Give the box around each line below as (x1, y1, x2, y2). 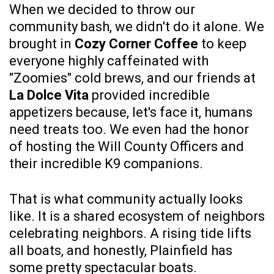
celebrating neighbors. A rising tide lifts (9, 226, 251, 242)
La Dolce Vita (9, 87, 89, 103)
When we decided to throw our (9, 2, 195, 18)
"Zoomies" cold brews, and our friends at (9, 70, 256, 86)
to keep (198, 36, 246, 52)
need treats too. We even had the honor (9, 122, 249, 138)
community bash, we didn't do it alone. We (9, 19, 264, 35)
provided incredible (89, 87, 210, 103)
